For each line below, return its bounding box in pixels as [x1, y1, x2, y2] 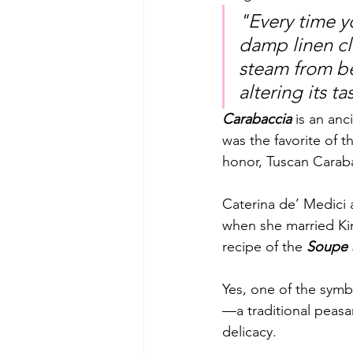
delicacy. [222, 323, 281, 340]
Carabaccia [222, 110, 292, 128]
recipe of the [222, 238, 307, 255]
